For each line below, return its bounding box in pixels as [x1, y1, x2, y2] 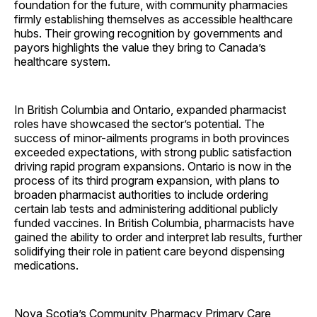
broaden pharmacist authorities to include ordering [14, 188, 268, 202]
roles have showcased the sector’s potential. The [14, 117, 265, 132]
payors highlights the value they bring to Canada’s [14, 40, 266, 55]
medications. [14, 258, 79, 273]
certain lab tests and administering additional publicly [14, 202, 278, 217]
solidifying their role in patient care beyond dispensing [14, 244, 284, 259]
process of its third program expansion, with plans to [14, 173, 279, 188]
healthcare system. [14, 54, 110, 69]
